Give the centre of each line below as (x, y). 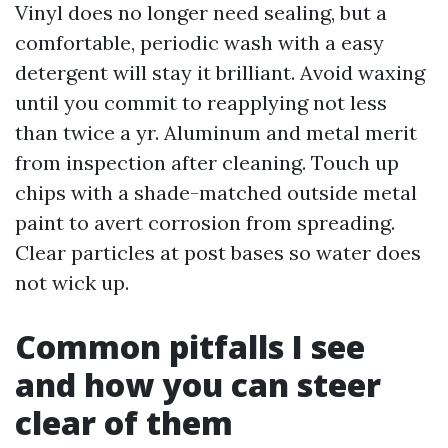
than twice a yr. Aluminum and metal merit (216, 132)
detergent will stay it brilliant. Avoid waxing (220, 72)
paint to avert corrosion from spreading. (205, 222)
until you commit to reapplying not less (201, 102)
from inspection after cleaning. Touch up (207, 162)
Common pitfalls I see (190, 346)
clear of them (124, 422)
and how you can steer (198, 384)
